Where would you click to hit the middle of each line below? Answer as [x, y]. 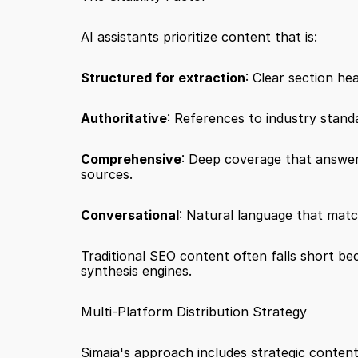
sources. [106, 174]
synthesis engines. [136, 271]
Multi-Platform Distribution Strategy [193, 312]
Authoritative [123, 118]
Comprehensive [131, 159]
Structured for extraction [163, 78]
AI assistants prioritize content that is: [199, 37]
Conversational [129, 215]
